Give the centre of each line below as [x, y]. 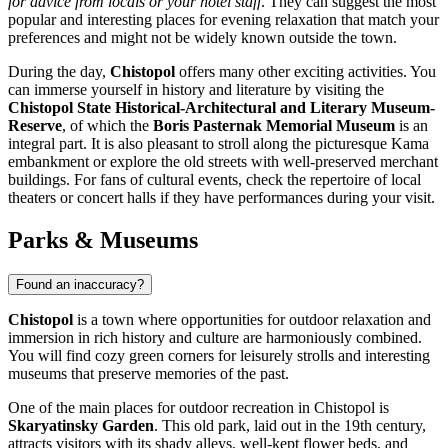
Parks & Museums [103, 239]
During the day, [59, 71]
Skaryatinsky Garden [81, 425]
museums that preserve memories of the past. [148, 373]
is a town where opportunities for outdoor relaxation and [252, 319]
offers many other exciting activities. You [305, 71]
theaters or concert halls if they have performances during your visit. [221, 197]
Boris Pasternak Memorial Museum [274, 125]
